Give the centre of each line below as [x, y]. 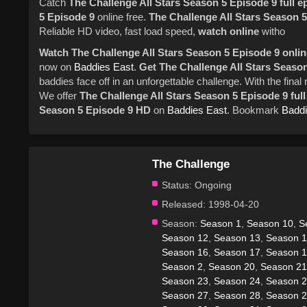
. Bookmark [254, 110]
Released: [184, 204]
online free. [122, 16]
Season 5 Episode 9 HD [95, 110]
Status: [177, 185]
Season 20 [232, 266]
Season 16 [185, 252]
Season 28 [237, 295]
